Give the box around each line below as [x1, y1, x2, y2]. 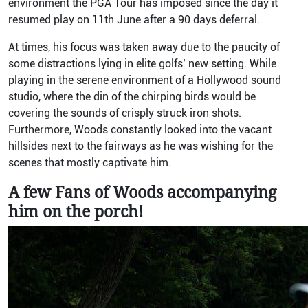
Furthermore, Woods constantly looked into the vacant [8, 123, 272, 136]
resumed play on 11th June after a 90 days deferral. [8, 13, 263, 26]
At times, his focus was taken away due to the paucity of [8, 41, 280, 54]
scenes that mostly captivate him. [8, 156, 171, 169]
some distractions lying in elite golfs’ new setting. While [8, 57, 276, 70]
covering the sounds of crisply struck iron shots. [8, 107, 241, 120]
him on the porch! [8, 200, 144, 222]
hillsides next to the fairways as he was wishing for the [8, 140, 273, 153]
